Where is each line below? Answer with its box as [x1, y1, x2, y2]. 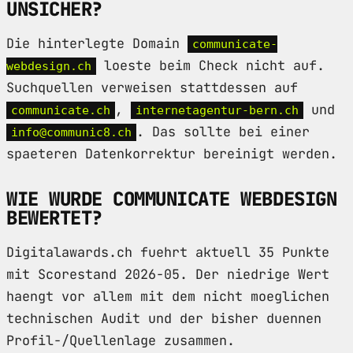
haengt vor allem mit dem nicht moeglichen [6, 288, 329, 306]
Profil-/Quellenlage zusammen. [6, 332, 235, 350]
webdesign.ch [6, 59, 91, 74]
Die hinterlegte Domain [6, 35, 188, 53]
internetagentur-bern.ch [136, 103, 299, 118]
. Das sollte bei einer [136, 123, 310, 141]
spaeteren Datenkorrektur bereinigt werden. [6, 145, 337, 163]
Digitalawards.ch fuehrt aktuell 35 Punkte [6, 243, 329, 262]
